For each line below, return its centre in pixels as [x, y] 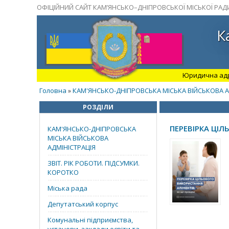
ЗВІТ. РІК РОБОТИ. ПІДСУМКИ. [94, 163]
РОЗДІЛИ [98, 107]
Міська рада [67, 188]
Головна [53, 90]
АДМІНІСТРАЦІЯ [72, 147]
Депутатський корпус [83, 204]
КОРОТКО [63, 172]
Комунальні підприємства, [90, 220]
